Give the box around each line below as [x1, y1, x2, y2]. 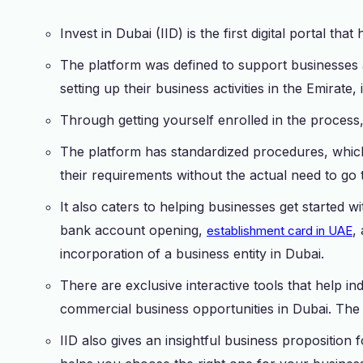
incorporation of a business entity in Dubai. [60, 246, 324, 262]
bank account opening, [60, 222, 207, 238]
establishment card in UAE [207, 223, 352, 238]
